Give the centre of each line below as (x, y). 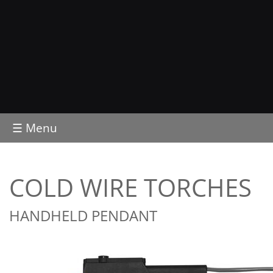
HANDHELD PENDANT (83, 215)
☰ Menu (35, 127)
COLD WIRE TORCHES (130, 187)
